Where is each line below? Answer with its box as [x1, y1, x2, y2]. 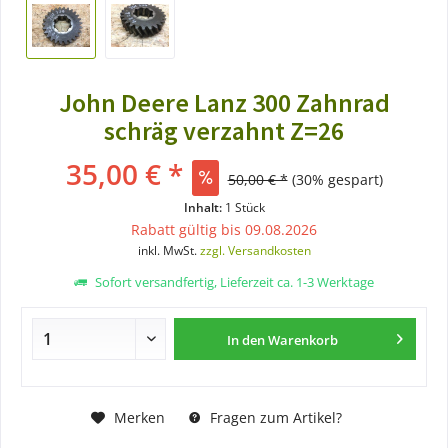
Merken [113, 407, 165, 427]
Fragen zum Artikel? [205, 407, 342, 427]
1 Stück [224, 199, 265, 216]
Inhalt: [183, 199, 225, 216]
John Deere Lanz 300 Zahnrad [58, 86, 390, 119]
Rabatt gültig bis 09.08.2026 [131, 220, 317, 239]
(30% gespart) [291, 170, 383, 189]
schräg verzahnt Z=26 [104, 114, 344, 147]
